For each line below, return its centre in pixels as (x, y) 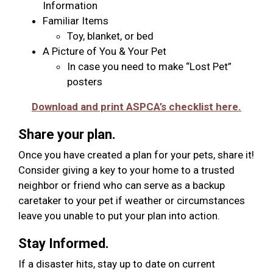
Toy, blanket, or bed (110, 36)
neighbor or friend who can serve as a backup (122, 186)
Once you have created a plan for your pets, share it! (136, 155)
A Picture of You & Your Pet (105, 51)
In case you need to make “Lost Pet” (149, 67)
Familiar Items (76, 21)
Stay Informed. (64, 244)
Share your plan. (67, 135)
